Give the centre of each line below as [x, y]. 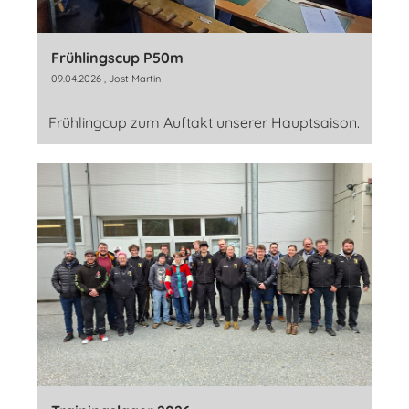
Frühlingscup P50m [117, 57]
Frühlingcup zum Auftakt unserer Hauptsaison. [204, 122]
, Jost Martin [131, 78]
